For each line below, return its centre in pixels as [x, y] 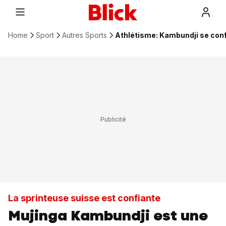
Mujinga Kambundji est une [108, 215]
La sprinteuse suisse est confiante [84, 198]
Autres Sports [84, 35]
